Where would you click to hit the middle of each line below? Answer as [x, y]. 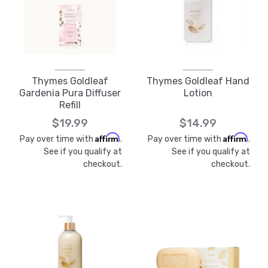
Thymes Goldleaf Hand [198, 81]
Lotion [198, 93]
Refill [70, 105]
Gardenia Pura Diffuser [70, 93]
